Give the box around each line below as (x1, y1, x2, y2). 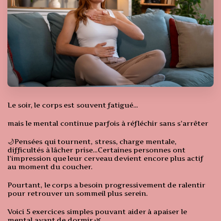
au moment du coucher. (7, 162, 95, 171)
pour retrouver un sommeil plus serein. (7, 189, 148, 198)
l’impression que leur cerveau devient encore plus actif (7, 154, 204, 163)
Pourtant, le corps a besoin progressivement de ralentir (7, 181, 206, 189)
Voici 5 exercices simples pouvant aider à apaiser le (7, 207, 187, 216)
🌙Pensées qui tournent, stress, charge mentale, (7, 137, 177, 146)
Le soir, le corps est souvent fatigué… (7, 101, 139, 110)
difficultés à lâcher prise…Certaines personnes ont (7, 146, 185, 154)
